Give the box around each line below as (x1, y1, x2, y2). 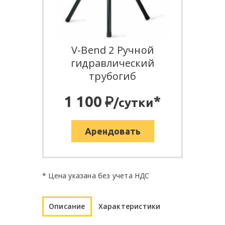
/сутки (113, 96, 153, 110)
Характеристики (98, 201, 161, 211)
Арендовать (84, 126, 141, 137)
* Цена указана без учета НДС (42, 171, 150, 181)
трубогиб (89, 69, 136, 83)
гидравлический (71, 56, 154, 70)
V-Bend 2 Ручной (71, 43, 154, 57)
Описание (49, 201, 85, 211)
